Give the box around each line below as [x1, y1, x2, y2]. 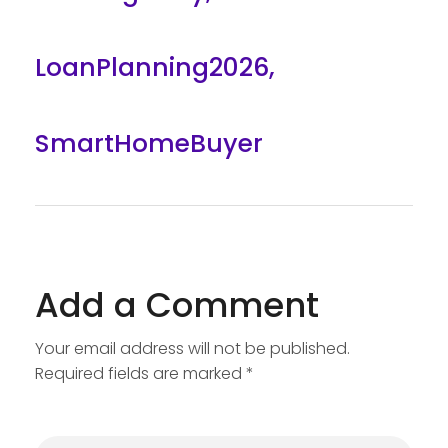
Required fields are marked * [35, 361, 254, 385]
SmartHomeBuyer [35, 126, 263, 162]
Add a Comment [35, 280, 319, 329]
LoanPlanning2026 [35, 50, 269, 86]
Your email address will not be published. [35, 336, 350, 360]
